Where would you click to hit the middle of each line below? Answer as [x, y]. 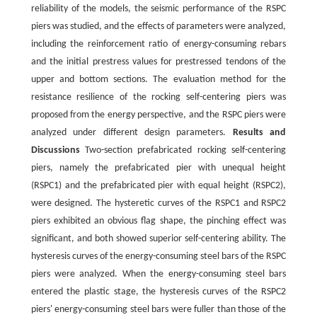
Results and [259, 132]
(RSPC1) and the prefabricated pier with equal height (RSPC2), [158, 185]
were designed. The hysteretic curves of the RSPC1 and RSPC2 [158, 203]
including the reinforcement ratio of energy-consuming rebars [158, 44]
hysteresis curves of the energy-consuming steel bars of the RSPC [158, 256]
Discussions [55, 150]
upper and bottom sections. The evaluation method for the [158, 79]
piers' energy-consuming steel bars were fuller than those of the [158, 309]
